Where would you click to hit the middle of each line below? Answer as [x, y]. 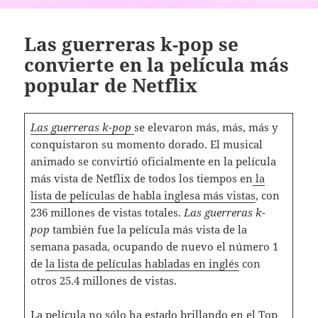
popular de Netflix [111, 85]
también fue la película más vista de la [148, 229]
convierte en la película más [157, 64]
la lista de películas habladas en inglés [142, 263]
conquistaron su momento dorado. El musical [146, 144]
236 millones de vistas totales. [107, 212]
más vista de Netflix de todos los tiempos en [141, 178]
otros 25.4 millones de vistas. [103, 280]
